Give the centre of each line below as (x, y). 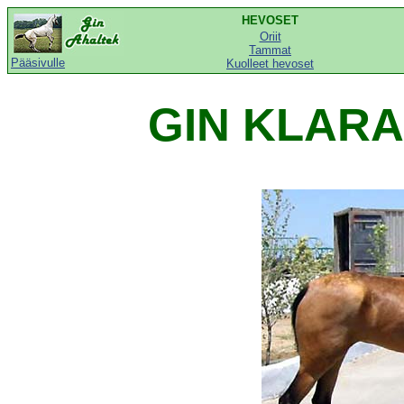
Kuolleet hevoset (270, 64)
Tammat (270, 50)
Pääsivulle (38, 63)
